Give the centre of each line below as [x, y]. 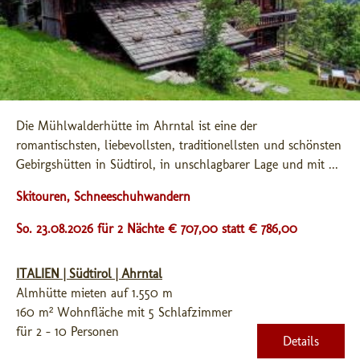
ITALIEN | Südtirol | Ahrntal [89, 274]
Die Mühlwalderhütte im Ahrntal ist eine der [137, 126]
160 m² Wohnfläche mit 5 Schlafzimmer [124, 312]
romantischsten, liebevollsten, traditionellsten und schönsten [179, 145]
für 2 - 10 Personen [67, 331]
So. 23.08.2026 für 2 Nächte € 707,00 [119, 229]
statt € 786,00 [260, 229]
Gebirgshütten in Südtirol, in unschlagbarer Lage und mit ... [177, 164]
